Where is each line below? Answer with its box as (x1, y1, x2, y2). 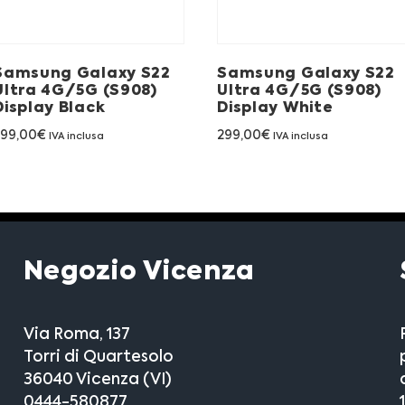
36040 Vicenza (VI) (23, 372, 172, 388)
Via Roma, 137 (23, 326, 130, 343)
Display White (217, 101, 334, 117)
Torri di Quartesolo (23, 349, 174, 365)
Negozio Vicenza (23, 259, 255, 285)
